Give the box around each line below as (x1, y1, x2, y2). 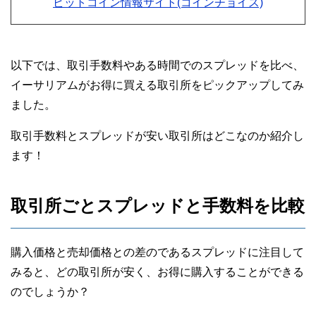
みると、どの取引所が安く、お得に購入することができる (11, 266, 304, 278)
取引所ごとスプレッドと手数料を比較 (11, 196, 305, 215)
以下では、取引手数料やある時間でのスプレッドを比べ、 (11, 59, 304, 71)
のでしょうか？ (11, 286, 90, 298)
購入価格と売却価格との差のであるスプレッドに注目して (11, 246, 304, 258)
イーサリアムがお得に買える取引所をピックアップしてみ (11, 79, 304, 91)
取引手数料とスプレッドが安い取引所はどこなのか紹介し (11, 130, 304, 142)
